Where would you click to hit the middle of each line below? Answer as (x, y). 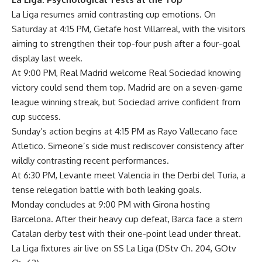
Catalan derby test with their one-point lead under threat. (126, 233)
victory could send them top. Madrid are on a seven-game (127, 87)
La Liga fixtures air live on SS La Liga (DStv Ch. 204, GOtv (124, 248)
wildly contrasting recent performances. (90, 160)
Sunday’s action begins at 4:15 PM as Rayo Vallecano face (125, 131)
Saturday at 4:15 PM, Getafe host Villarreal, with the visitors (129, 29)
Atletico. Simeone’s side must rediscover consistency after (128, 146)
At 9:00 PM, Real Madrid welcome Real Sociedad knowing (126, 73)
